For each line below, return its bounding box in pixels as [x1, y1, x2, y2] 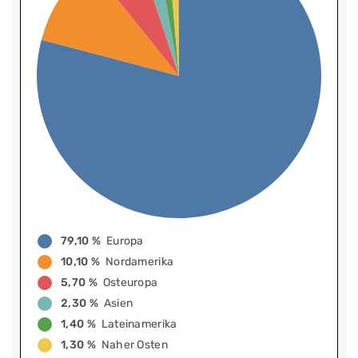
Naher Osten [101, 338, 168, 352]
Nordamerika [105, 255, 174, 269]
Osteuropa [102, 276, 158, 290]
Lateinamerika [101, 317, 177, 332]
